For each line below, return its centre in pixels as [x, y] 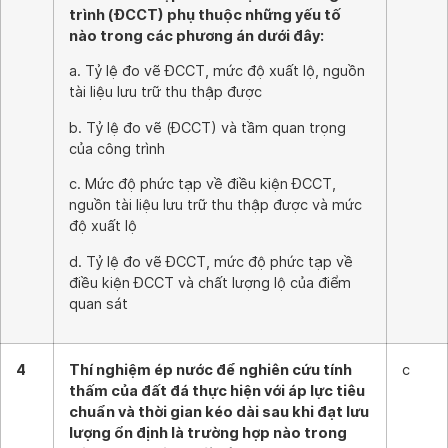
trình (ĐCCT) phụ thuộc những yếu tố [205, 14]
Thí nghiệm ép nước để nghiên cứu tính [210, 369]
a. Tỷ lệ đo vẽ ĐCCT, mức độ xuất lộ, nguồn [217, 71]
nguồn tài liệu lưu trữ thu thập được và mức [215, 205]
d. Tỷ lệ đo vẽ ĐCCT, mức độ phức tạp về [211, 261]
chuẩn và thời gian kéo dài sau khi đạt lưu [219, 411]
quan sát [98, 303]
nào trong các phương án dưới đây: [196, 35]
